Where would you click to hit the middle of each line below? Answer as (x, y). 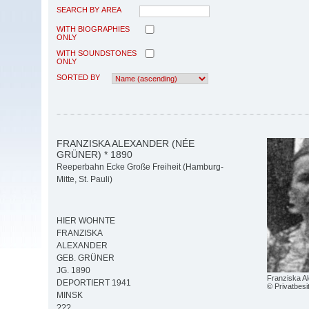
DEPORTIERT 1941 (94, 283)
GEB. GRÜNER (86, 258)
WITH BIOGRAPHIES (93, 29)
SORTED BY (78, 77)
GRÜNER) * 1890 (94, 154)
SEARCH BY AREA (89, 9)
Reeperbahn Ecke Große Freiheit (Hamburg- (140, 167)
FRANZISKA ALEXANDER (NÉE (126, 143)
